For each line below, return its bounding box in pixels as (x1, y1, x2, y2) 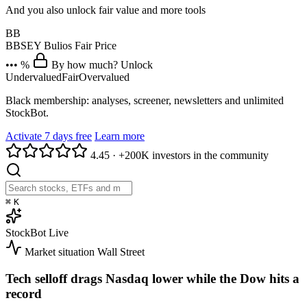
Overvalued (79, 71, 130, 83)
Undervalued (5, 71, 62, 83)
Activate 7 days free (5, 130, 92, 142)
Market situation (25, 245, 95, 258)
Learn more (95, 130, 145, 142)
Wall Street (97, 245, 145, 258)
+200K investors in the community (119, 149, 269, 161)
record (5, 286, 42, 301)
